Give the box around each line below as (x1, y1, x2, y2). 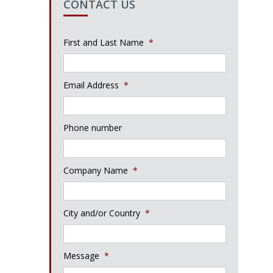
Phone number (63, 122, 122, 133)
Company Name (63, 165, 128, 176)
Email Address (63, 79, 119, 91)
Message (63, 250, 99, 261)
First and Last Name (63, 37, 144, 48)
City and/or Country (63, 207, 140, 219)
